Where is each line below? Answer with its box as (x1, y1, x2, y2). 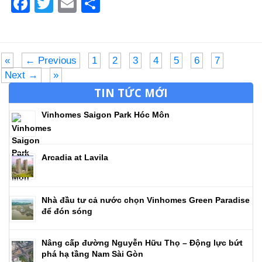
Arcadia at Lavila (42, 152, 108, 162)
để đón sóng (42, 206, 92, 216)
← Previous (25, 54, 77, 66)
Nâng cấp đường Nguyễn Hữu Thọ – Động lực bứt (42, 237, 243, 247)
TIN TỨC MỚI (94, 85, 168, 100)
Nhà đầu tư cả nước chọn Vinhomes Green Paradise (42, 195, 250, 205)
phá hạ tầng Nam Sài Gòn (42, 249, 143, 258)
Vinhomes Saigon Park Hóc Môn (42, 109, 170, 119)
